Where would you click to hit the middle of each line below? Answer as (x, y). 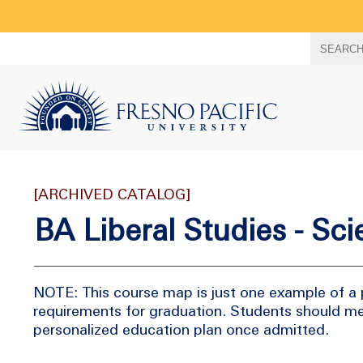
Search (24, 39)
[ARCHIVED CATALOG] (112, 194)
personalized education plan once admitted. (181, 329)
